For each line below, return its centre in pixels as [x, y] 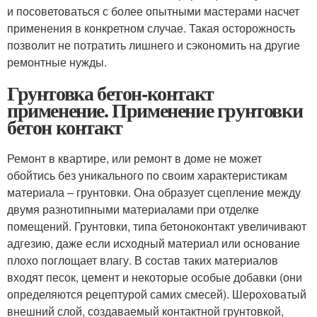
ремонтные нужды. [57, 62]
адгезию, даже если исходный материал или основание [154, 243]
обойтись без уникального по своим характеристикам [147, 175]
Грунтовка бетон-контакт [110, 93]
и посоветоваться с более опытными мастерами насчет [153, 11]
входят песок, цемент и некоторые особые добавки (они [155, 277]
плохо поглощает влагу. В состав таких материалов [143, 260]
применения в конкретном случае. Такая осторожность [151, 28]
